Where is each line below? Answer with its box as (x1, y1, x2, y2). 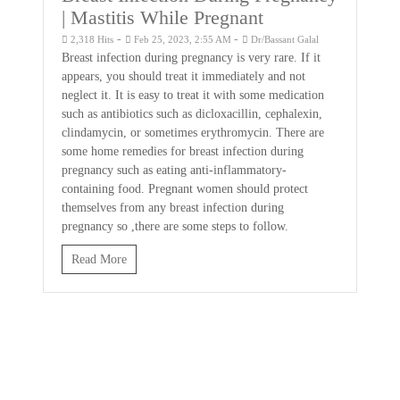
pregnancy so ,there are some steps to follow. (62, 220, 289, 234)
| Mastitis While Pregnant (62, 6, 264, 29)
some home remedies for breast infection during (62, 145, 304, 159)
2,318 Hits (68, 34, 114, 46)
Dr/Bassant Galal (248, 34, 320, 46)
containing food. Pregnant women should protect (62, 182, 309, 196)
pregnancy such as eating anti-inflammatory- (62, 163, 287, 178)
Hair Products (27, 321, 86, 335)
